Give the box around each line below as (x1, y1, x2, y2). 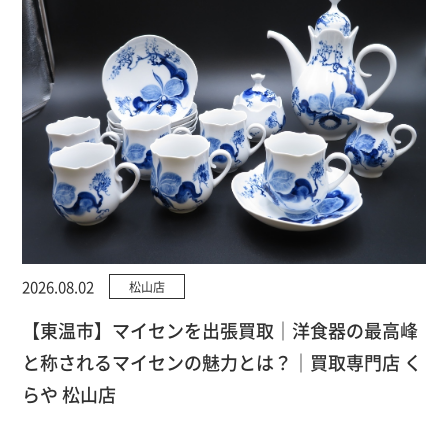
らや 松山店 (22, 381, 117, 408)
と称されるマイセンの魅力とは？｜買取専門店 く (22, 349, 423, 376)
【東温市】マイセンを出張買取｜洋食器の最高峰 (22, 317, 419, 344)
